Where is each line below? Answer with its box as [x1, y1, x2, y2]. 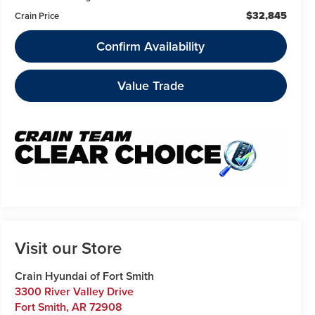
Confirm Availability [96, 37, 205, 55]
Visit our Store [14, 236, 122, 261]
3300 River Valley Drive [14, 283, 134, 300]
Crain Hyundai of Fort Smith [14, 268, 154, 285]
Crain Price [14, 8, 59, 22]
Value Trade [117, 76, 184, 94]
